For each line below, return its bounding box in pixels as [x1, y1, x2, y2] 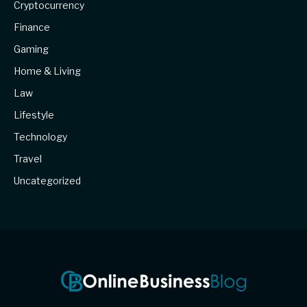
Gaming [14, 43, 49, 56]
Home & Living [14, 65, 81, 77]
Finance [14, 21, 50, 34]
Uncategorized [14, 175, 81, 187]
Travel [14, 153, 42, 165]
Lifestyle [14, 109, 54, 121]
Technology [14, 131, 67, 143]
